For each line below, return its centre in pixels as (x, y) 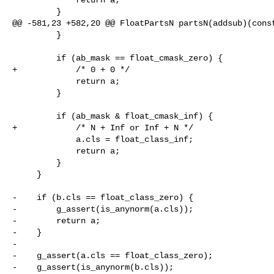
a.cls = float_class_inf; (44, 139)
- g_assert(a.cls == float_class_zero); (113, 255)
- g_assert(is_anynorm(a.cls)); (103, 209)
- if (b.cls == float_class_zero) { (103, 197)
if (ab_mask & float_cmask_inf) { (34, 116)
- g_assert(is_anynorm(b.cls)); (93, 267)
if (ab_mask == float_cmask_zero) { (34, 58)
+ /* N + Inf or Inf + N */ (103, 128)
